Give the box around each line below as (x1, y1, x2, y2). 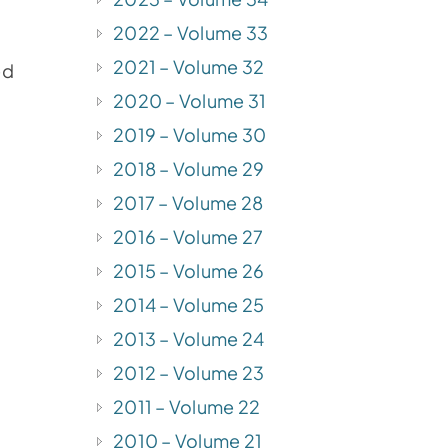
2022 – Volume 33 (113, 20, 269, 44)
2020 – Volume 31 (113, 88, 267, 112)
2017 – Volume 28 (113, 190, 264, 214)
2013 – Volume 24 (113, 326, 265, 350)
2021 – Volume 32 (113, 54, 265, 78)
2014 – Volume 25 (113, 292, 265, 316)
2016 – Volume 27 (113, 224, 264, 248)
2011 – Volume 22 (113, 394, 261, 418)
